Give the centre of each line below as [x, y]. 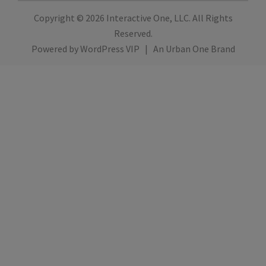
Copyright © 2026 [70, 18]
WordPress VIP [110, 49]
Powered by [56, 49]
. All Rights [210, 18]
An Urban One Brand [194, 49]
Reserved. [133, 34]
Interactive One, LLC [147, 18]
